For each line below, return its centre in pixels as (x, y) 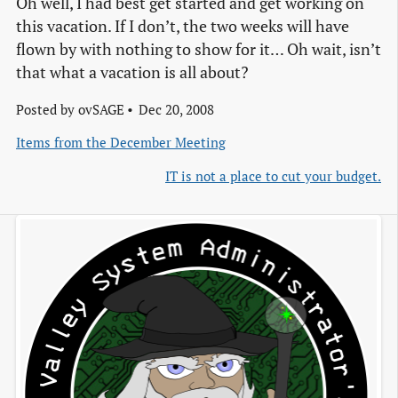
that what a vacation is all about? (132, 73)
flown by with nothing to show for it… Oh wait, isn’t (199, 50)
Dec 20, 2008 (176, 109)
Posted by (47, 109)
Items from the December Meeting (121, 143)
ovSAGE (101, 109)
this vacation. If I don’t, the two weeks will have (183, 27)
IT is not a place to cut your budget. (273, 176)
